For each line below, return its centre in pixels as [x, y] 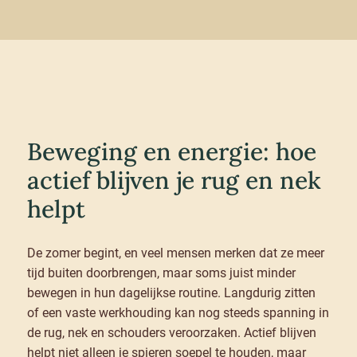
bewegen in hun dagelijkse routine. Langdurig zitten [171, 293]
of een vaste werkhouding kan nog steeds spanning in [178, 313]
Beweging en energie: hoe [171, 152]
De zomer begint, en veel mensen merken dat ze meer [175, 253]
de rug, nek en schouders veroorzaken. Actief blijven [171, 333]
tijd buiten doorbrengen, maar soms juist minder [161, 273]
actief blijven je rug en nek [174, 180]
